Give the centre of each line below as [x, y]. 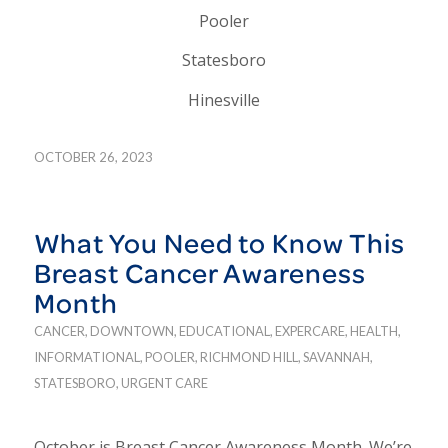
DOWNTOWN [131, 330]
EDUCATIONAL [224, 330]
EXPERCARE [309, 330]
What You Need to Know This [219, 242]
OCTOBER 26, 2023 [93, 156]
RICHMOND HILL [248, 356]
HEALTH [373, 330]
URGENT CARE [164, 382]
